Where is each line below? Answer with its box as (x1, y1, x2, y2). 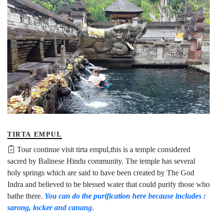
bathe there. (7, 192, 45, 201)
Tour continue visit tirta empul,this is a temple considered (15, 145, 190, 154)
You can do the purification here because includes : (45, 192, 206, 201)
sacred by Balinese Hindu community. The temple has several (7, 157, 195, 166)
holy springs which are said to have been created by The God (7, 169, 194, 177)
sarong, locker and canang (7, 203, 92, 212)
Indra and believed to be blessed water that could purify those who (7, 180, 210, 189)
